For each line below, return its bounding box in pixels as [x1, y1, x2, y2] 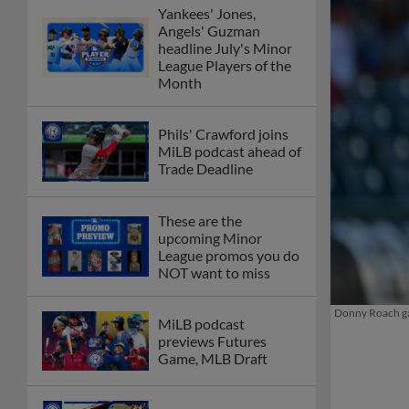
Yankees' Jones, [158, 4, 256, 22]
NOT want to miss [158, 263, 270, 281]
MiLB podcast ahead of [158, 142, 301, 161]
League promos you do [158, 246, 299, 264]
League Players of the [158, 56, 291, 74]
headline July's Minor [158, 38, 292, 57]
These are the [158, 211, 242, 229]
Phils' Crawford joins [158, 125, 288, 143]
